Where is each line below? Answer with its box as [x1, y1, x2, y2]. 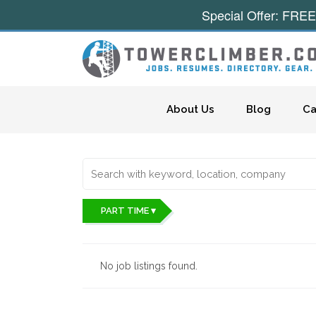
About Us [166, 103, 214, 116]
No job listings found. [100, 260, 197, 272]
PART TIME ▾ [100, 205, 156, 216]
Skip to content [92, 101, 164, 111]
